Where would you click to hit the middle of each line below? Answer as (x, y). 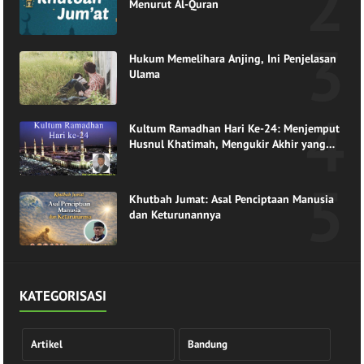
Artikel (46, 344)
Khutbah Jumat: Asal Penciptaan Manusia (232, 199)
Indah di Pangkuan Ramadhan (204, 160)
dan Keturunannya (175, 214)
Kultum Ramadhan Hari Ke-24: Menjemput (235, 129)
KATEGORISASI (63, 295)
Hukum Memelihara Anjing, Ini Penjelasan (233, 58)
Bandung (207, 344)
